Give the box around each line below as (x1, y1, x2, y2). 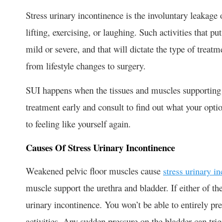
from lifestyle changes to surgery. (26, 59, 146, 72)
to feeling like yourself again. (26, 117, 131, 130)
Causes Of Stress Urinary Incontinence (26, 140, 175, 154)
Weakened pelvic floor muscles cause (26, 164, 163, 177)
